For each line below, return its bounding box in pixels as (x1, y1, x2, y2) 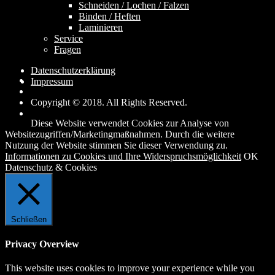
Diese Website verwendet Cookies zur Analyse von (31, 117, 229, 128)
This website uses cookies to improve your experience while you (5, 263, 255, 274)
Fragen (54, 44, 81, 55)
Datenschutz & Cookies (5, 161, 97, 172)
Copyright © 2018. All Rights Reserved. (31, 96, 187, 107)
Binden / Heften (79, 10, 141, 21)
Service (54, 33, 83, 44)
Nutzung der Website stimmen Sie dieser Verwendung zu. (5, 139, 228, 150)
